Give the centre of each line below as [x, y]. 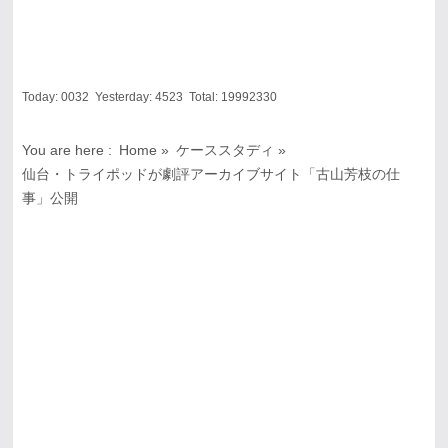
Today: [41, 97]
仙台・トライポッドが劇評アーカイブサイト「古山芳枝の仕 [210, 174]
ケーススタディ [225, 150]
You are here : [66, 150]
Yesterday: [121, 97]
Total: [201, 97]
